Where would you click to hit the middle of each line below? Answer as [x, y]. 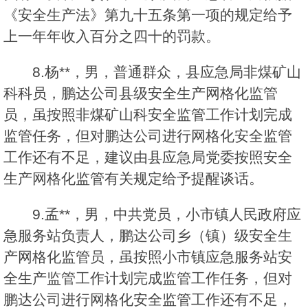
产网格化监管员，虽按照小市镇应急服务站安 [148, 257]
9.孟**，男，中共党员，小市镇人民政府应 [167, 214]
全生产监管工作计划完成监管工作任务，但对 [148, 278]
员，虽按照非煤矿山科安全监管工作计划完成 [148, 115]
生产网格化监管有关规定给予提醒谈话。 [133, 179]
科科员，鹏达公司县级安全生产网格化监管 [141, 93]
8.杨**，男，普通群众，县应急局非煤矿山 [167, 72]
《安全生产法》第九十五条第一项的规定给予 [148, 15]
